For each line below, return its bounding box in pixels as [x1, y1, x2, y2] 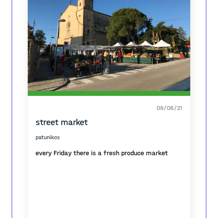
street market [36, 117, 88, 127]
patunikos [36, 134, 60, 141]
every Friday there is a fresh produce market [36, 149, 168, 157]
